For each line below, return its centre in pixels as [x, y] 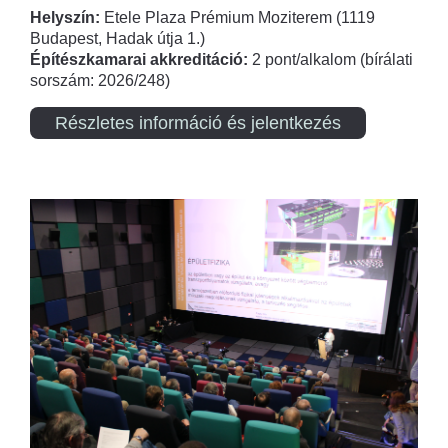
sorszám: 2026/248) [102, 80]
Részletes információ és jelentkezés [198, 122]
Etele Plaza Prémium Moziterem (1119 [237, 17]
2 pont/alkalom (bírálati [332, 59]
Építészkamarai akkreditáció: [141, 59]
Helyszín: [65, 17]
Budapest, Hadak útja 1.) [117, 38]
